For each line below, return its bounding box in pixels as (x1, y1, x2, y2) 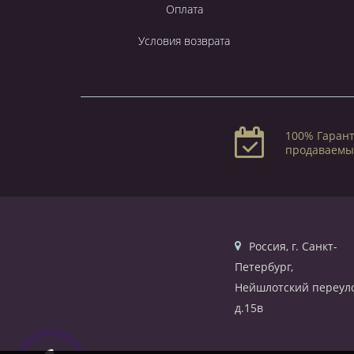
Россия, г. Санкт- (249, 238, 337, 254)
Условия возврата (138, 32, 231, 48)
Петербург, (235, 258, 293, 274)
